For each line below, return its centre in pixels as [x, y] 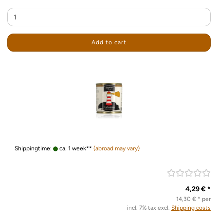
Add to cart [109, 42]
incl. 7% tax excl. [149, 208]
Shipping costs [191, 208]
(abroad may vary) [117, 148]
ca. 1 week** [75, 148]
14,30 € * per [193, 199]
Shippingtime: [34, 148]
